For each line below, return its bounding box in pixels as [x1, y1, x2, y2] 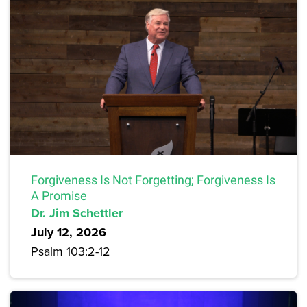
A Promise [31, 188, 87, 203]
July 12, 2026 [31, 223, 106, 241]
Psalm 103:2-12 [31, 242, 110, 260]
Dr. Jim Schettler [31, 204, 123, 222]
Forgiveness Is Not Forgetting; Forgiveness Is [31, 172, 275, 187]
